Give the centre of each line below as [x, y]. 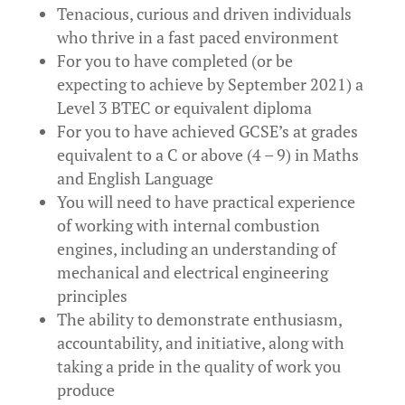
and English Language [135, 178]
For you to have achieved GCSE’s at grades [207, 131]
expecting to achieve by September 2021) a [210, 84]
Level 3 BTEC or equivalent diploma [184, 108]
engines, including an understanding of [196, 249]
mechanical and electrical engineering [192, 272]
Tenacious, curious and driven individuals [204, 14]
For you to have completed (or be [174, 61]
